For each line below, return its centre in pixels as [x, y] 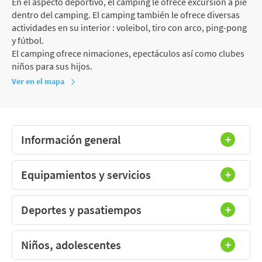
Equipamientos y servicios [86, 174]
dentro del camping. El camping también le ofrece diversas [126, 14]
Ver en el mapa [38, 81]
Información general [71, 139]
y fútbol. [28, 40]
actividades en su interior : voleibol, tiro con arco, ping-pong [129, 27]
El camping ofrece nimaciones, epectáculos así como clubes [128, 53]
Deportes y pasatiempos [81, 209]
